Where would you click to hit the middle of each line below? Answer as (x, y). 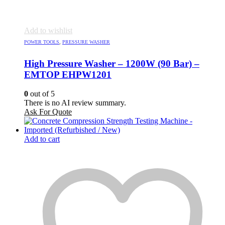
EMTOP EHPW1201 (68, 74)
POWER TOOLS (42, 42)
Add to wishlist (48, 30)
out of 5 (41, 94)
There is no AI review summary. (75, 103)
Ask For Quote (48, 112)
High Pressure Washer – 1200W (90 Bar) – (112, 63)
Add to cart (42, 139)
